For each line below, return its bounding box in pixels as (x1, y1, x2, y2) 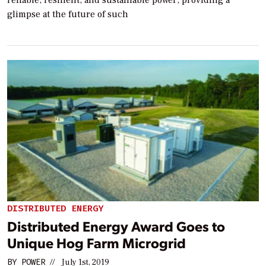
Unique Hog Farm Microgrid (7, 233, 186, 252)
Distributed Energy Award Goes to (7, 216, 225, 235)
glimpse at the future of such (7, 8, 128, 20)
